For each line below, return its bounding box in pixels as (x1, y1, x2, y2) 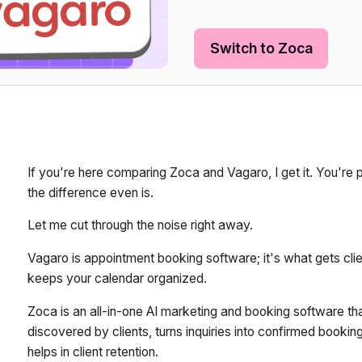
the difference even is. (27, 184, 154, 200)
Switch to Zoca (209, 40, 313, 57)
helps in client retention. (27, 343, 162, 360)
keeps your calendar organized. (27, 271, 211, 287)
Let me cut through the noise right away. (27, 217, 257, 234)
